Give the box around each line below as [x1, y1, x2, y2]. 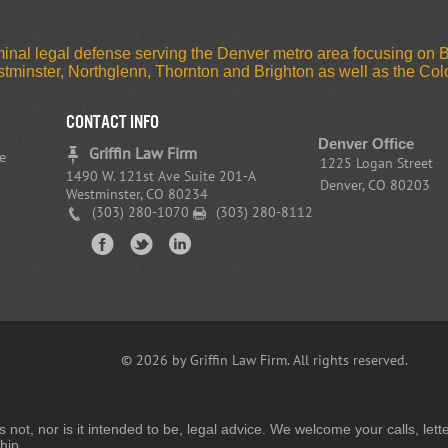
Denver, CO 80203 [319, 175, 430, 194]
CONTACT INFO [66, 111, 159, 133]
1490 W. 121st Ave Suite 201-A [66, 167, 256, 185]
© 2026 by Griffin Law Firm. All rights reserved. [121, 351, 408, 369]
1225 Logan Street [319, 153, 433, 172]
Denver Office [317, 134, 414, 152]
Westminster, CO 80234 [66, 185, 208, 203]
